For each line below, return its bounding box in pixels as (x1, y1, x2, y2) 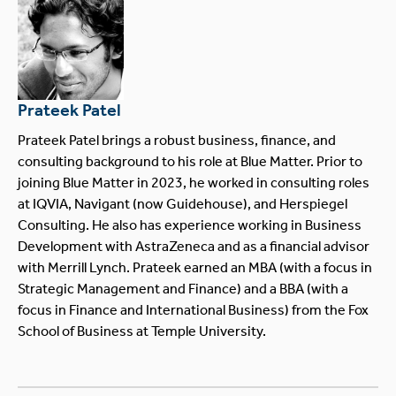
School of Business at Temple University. (18, 322, 266, 339)
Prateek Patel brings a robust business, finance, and (18, 131, 336, 148)
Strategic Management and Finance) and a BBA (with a (18, 279, 348, 297)
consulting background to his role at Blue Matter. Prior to (18, 152, 362, 170)
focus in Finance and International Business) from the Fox (18, 301, 369, 318)
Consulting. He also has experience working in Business (18, 216, 362, 233)
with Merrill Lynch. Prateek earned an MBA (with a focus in (18, 258, 372, 276)
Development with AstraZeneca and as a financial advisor (18, 237, 369, 255)
